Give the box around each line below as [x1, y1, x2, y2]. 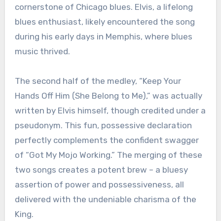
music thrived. [14, 46, 70, 57]
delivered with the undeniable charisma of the [14, 194, 196, 205]
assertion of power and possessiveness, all [14, 180, 184, 190]
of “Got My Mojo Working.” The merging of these [14, 150, 202, 160]
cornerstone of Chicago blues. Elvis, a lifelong [14, 2, 193, 12]
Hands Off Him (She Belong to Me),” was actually [14, 91, 202, 101]
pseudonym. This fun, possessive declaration [14, 120, 192, 131]
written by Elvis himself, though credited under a [14, 106, 206, 116]
